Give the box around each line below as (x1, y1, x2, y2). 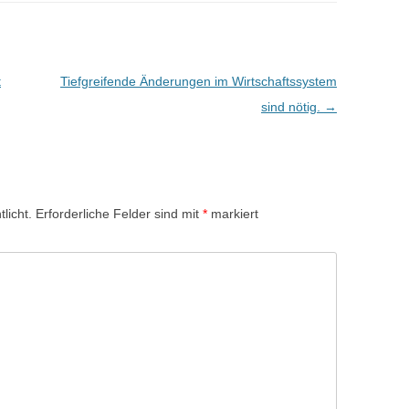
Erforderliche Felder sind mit (36, 205, 203, 221)
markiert (207, 205, 258, 221)
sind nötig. (260, 99, 324, 114)
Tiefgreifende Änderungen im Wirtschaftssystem (59, 73, 337, 89)
